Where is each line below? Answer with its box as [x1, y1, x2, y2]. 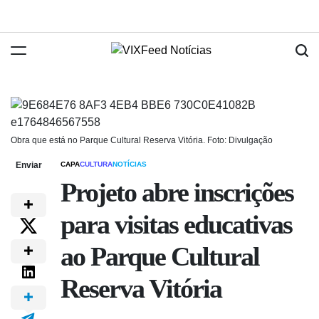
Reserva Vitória [61, 274, 221, 303]
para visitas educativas [61, 210, 292, 239]
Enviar [15, 160, 42, 170]
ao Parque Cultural [61, 242, 259, 271]
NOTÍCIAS [113, 160, 147, 168]
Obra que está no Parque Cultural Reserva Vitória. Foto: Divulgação [11, 135, 273, 145]
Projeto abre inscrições [61, 178, 293, 207]
